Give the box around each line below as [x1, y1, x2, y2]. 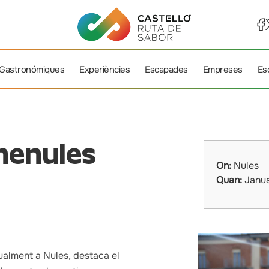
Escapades [145, 64, 188, 76]
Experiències [79, 64, 130, 76]
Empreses [202, 64, 243, 76]
